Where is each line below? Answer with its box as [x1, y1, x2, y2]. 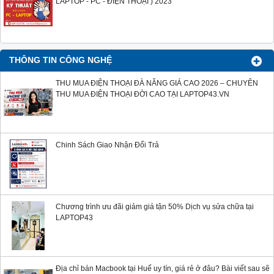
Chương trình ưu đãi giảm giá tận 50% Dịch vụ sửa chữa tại [56, 202, 254, 212]
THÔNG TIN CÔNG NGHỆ [9, 56, 112, 65]
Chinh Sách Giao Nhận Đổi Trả [56, 141, 159, 150]
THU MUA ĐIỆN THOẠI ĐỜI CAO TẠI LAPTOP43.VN [56, 90, 229, 99]
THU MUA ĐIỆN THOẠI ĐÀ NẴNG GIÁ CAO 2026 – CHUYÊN [56, 79, 258, 88]
